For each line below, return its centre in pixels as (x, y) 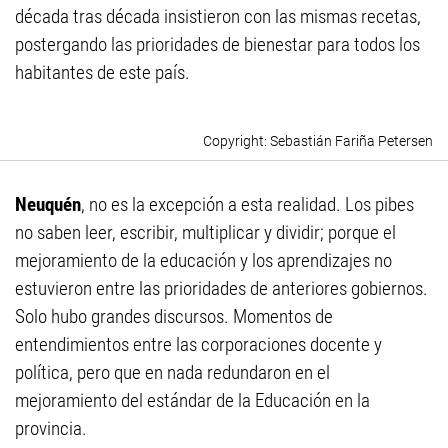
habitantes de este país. (102, 73)
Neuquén (48, 205)
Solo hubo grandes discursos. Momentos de (174, 317)
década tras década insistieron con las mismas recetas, (218, 17)
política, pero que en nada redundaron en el (172, 373)
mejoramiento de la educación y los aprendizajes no (203, 261)
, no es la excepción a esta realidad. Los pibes (247, 205)
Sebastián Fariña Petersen (351, 141)
